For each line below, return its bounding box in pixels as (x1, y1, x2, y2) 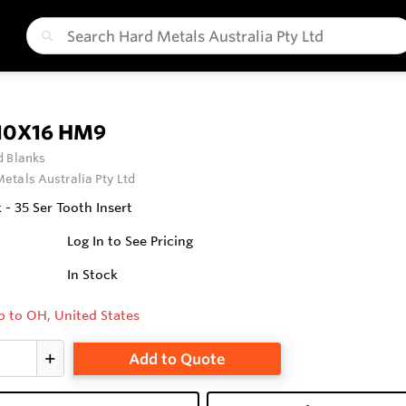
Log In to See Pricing (67, 233, 194, 249)
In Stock (67, 266, 119, 283)
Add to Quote (128, 349, 226, 368)
